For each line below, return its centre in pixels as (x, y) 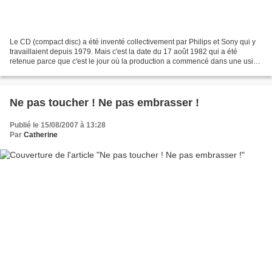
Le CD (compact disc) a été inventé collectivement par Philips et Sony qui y (133, 42)
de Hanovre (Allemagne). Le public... (70, 71)
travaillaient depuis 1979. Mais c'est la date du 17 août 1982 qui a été (124, 51)
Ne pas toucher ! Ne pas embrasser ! (104, 102)
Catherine (41, 134)
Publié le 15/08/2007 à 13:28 (58, 125)
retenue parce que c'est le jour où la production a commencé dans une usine (136, 61)
